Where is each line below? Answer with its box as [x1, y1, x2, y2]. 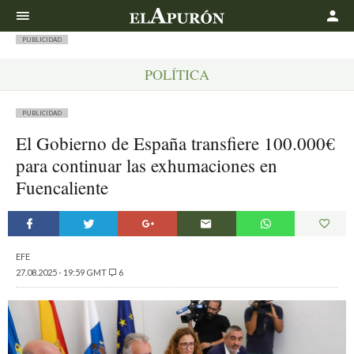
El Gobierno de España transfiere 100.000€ [16, 131, 335, 155]
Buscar [297, 4, 329, 14]
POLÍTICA [145, 65, 209, 84]
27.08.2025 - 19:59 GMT [16, 267, 107, 277]
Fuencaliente [16, 175, 108, 199]
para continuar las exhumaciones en [16, 153, 277, 177]
